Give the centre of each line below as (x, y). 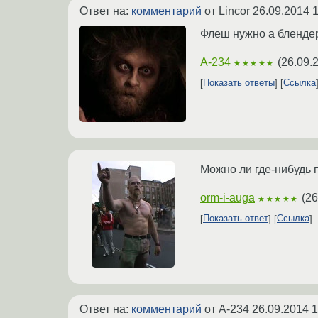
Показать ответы (239, 83)
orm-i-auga (227, 197)
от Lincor (227, 11)
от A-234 (227, 309)
